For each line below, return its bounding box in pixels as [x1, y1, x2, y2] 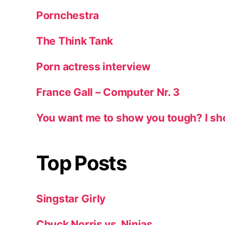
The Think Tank [36, 34, 114, 47]
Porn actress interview [36, 60, 151, 73]
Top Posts [36, 150, 127, 175]
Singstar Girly [36, 192, 106, 205]
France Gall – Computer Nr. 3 [36, 85, 180, 98]
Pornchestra [36, 9, 99, 22]
